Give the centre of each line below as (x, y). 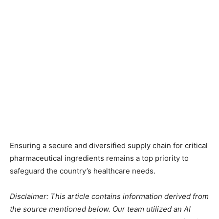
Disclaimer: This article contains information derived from (109, 196)
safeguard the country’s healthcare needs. (83, 171)
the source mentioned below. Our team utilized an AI (100, 209)
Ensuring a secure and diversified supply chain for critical (109, 145)
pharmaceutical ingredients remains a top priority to (99, 158)
